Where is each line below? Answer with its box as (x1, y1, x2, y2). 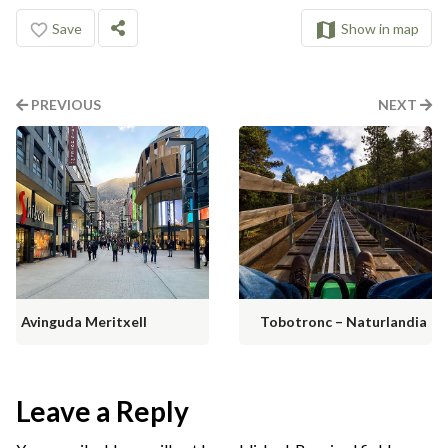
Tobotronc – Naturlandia (260, 312, 427, 330)
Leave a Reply (16, 393, 189, 428)
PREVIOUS (28, 96, 101, 114)
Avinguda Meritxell (21, 312, 147, 330)
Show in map (341, 20, 419, 38)
